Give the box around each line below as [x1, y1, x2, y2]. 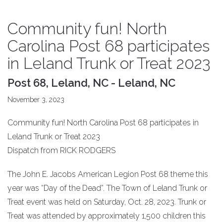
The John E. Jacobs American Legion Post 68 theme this [7, 169, 208, 179]
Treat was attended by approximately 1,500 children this [7, 211, 206, 221]
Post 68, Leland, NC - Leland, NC [7, 76, 175, 90]
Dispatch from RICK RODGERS [7, 146, 115, 156]
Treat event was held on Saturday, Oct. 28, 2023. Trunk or [7, 197, 206, 207]
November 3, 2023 [7, 96, 64, 104]
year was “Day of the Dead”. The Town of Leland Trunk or [7, 183, 207, 193]
